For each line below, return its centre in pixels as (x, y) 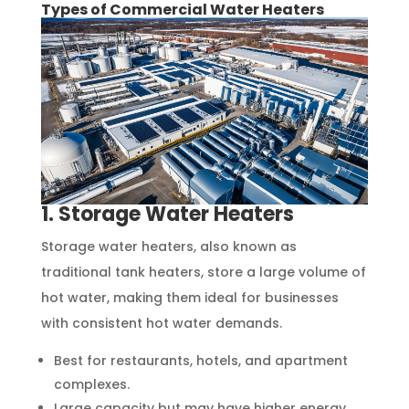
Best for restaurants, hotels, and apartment (200, 360)
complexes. (91, 384)
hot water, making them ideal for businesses (189, 297)
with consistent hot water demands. (161, 323)
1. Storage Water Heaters (167, 214)
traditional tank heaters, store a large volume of (203, 272)
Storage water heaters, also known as (168, 246)
